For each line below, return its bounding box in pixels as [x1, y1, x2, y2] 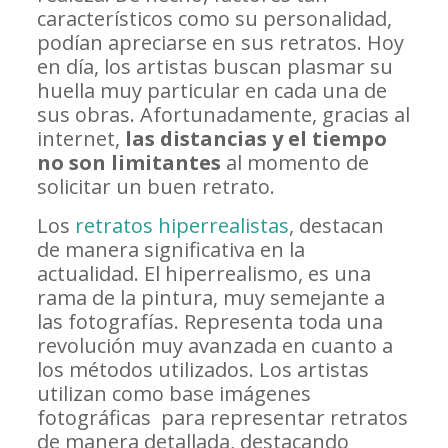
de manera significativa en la [36, 236, 305, 264]
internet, [36, 125, 125, 153]
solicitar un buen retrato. [36, 173, 275, 201]
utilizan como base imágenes [36, 380, 311, 408]
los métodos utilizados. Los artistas [36, 356, 369, 384]
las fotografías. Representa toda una [36, 308, 383, 336]
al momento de [220, 149, 369, 177]
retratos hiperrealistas [74, 212, 289, 240]
